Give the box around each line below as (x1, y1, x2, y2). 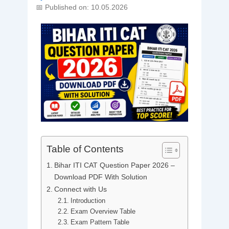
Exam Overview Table (71, 208, 136, 216)
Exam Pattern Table (71, 218, 130, 226)
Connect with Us (54, 185, 107, 194)
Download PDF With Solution (54, 173, 147, 181)
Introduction (71, 197, 106, 205)
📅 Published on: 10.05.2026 (35, 3, 128, 11)
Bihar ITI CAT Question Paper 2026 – (54, 161, 175, 170)
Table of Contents (46, 144, 124, 155)
